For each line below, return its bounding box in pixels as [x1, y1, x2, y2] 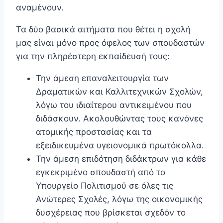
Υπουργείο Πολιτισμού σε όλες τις [36, 181, 173, 191]
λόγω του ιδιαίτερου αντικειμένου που [36, 100, 192, 111]
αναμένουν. [16, 2, 64, 13]
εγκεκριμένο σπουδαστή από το [36, 167, 165, 178]
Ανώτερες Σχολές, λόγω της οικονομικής [36, 194, 203, 205]
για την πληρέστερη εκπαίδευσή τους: [16, 51, 170, 62]
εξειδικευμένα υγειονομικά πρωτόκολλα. [36, 140, 204, 151]
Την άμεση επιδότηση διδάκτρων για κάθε [36, 154, 206, 164]
